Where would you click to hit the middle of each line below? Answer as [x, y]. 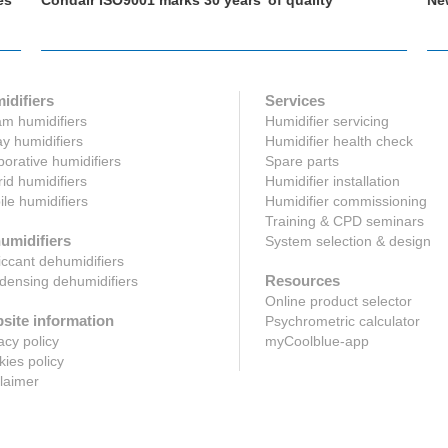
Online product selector [338, 300]
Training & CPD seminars [344, 220]
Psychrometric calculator [342, 320]
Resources [302, 280]
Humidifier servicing [326, 120]
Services [294, 100]
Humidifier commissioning [345, 200]
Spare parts [301, 160]
